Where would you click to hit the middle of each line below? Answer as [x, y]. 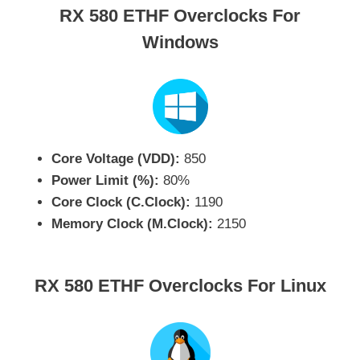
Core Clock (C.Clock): [121, 202]
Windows [180, 43]
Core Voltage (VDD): [116, 159]
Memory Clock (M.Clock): [132, 224]
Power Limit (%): [105, 181]
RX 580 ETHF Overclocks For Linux [180, 285]
